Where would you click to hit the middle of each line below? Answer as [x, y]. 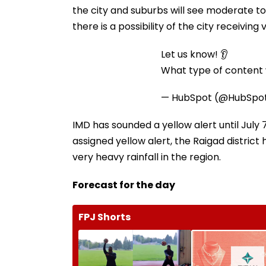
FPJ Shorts [104, 217]
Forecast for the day [124, 185]
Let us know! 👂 [194, 54]
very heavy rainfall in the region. [147, 157]
